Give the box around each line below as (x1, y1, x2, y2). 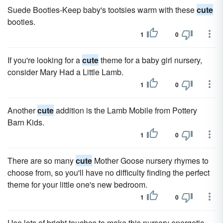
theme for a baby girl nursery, (99, 54, 202, 66)
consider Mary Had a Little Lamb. (7, 66, 123, 78)
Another (7, 105, 37, 116)
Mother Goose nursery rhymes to (92, 155, 209, 166)
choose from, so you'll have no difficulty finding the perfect (7, 167, 210, 178)
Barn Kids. (7, 116, 44, 128)
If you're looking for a (7, 54, 82, 66)
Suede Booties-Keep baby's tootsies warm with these (7, 4, 197, 15)
